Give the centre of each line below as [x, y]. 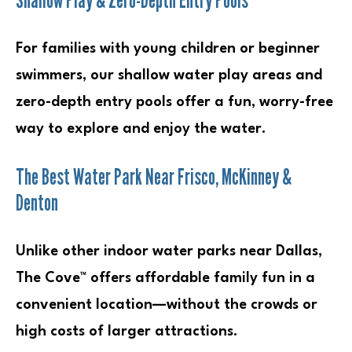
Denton [37, 202]
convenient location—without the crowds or [167, 304]
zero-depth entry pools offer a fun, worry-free [174, 102]
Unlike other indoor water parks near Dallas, [169, 251]
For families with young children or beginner [168, 48]
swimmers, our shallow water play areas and [169, 75]
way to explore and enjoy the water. [141, 128]
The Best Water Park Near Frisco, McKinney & [154, 176]
